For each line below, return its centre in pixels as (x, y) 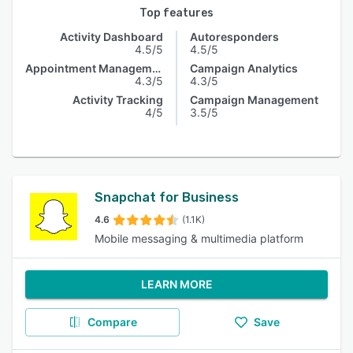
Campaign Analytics (244, 68)
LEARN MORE (176, 284)
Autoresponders (234, 37)
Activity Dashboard (111, 37)
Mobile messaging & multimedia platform (199, 238)
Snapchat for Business (167, 197)
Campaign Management (254, 100)
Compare (112, 322)
